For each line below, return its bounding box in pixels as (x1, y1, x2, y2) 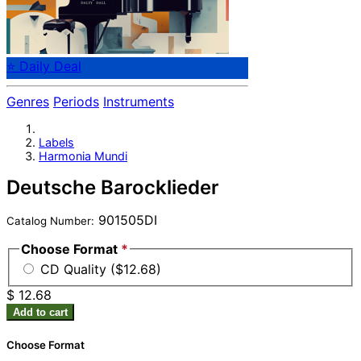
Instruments (103, 93, 174, 110)
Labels (39, 135, 74, 149)
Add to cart (13, 306, 68, 319)
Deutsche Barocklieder (6, 175, 219, 199)
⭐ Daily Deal (6, 58, 81, 75)
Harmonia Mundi (39, 148, 127, 163)
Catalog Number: (6, 214, 94, 227)
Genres (6, 93, 49, 110)
